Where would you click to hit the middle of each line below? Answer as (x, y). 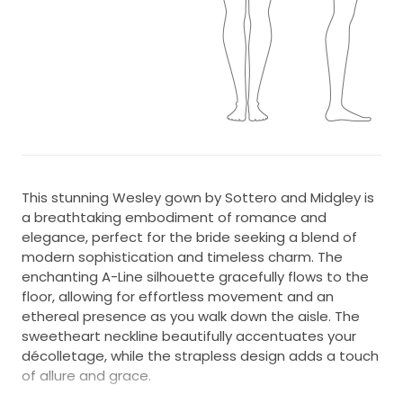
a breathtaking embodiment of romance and (174, 217)
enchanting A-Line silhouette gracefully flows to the (195, 276)
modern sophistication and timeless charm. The (182, 256)
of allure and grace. (86, 375)
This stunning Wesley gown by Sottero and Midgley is (198, 197)
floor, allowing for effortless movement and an (178, 296)
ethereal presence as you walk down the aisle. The (191, 316)
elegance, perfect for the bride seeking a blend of (189, 237)
